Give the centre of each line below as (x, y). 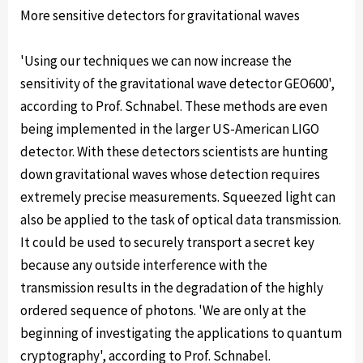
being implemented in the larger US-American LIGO (170, 129)
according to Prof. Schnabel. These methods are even (174, 106)
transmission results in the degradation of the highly (172, 288)
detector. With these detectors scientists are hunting (174, 152)
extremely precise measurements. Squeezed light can (178, 197)
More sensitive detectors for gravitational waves (160, 15)
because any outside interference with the (144, 265)
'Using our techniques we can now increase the (156, 61)
